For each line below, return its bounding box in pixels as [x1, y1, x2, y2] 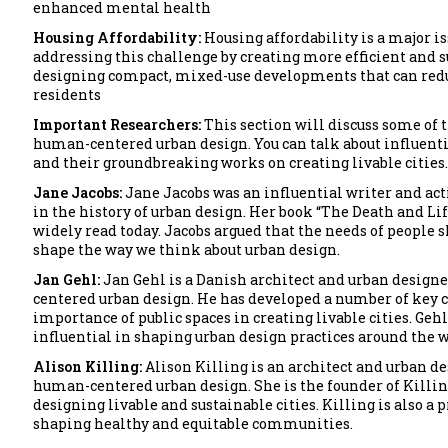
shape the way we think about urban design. [33, 239, 340, 259]
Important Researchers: [33, 114, 204, 134]
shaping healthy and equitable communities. [33, 413, 353, 433]
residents [33, 84, 101, 104]
